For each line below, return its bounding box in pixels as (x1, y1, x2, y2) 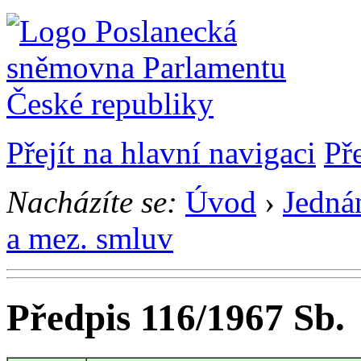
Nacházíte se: (6, 185, 177, 219)
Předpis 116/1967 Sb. (6, 297, 345, 339)
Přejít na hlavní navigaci (6, 135, 316, 170)
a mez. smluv (6, 221, 173, 255)
